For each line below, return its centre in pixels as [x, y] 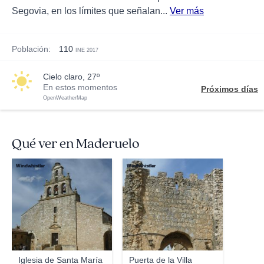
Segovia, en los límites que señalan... [91, 11]
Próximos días [230, 89]
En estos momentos [80, 87]
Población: [31, 49]
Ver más [187, 11]
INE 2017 [87, 50]
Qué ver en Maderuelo [75, 144]
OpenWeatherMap [65, 98]
